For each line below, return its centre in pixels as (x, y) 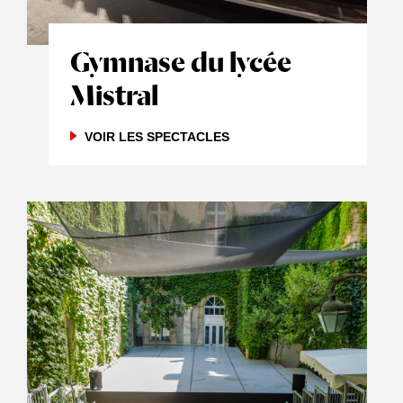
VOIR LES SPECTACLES (157, 137)
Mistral (114, 95)
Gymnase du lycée (181, 62)
